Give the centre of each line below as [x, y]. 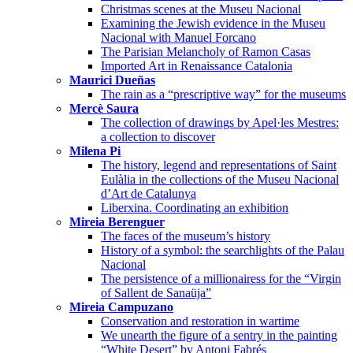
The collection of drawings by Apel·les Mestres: [220, 122]
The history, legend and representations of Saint [219, 165]
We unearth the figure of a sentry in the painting [219, 335]
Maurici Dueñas [112, 80]
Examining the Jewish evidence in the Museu [213, 23]
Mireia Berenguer [117, 221]
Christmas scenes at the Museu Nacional [201, 9]
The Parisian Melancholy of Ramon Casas [206, 51]
